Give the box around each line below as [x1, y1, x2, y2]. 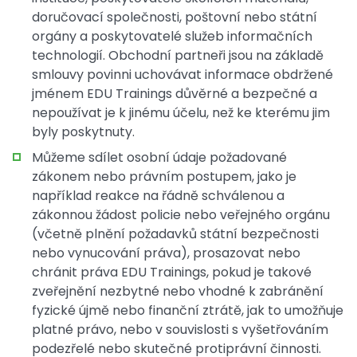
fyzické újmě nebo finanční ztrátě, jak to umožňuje [32, 301, 343, 320]
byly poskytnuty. [32, 123, 135, 141]
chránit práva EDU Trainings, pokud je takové [32, 263, 312, 281]
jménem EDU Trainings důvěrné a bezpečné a [32, 84, 317, 103]
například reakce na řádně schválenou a [32, 186, 284, 205]
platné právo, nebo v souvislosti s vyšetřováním [32, 320, 328, 339]
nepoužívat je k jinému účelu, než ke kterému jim [32, 104, 330, 122]
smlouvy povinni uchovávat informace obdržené [32, 65, 333, 84]
